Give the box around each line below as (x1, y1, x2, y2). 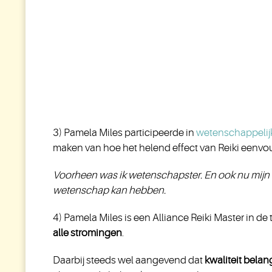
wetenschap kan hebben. (53, 185, 166, 196)
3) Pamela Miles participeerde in (53, 127, 196, 138)
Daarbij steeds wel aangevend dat (53, 254, 205, 266)
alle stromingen (53, 227, 122, 239)
